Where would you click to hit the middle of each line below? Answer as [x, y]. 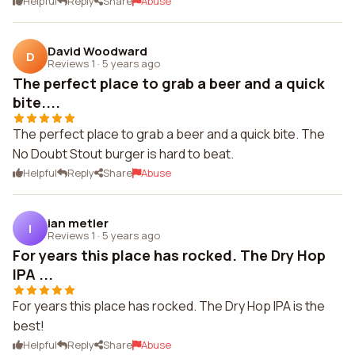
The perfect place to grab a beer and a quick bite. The [169, 134]
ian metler [78, 223]
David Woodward [97, 51]
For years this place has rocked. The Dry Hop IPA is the [169, 306]
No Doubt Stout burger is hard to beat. [123, 154]
